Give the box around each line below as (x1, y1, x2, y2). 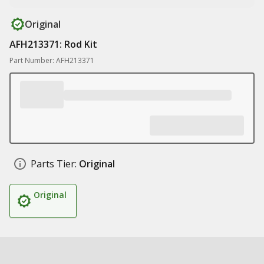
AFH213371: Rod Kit (9, 38, 97, 51)
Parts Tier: (31, 157, 77, 170)
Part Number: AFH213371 (9, 55, 94, 65)
